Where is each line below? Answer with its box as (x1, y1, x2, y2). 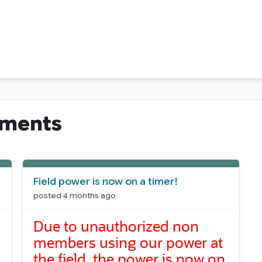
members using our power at (33, 232, 223, 251)
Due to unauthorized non (33, 216, 199, 235)
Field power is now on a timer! (33, 175, 179, 188)
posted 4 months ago (33, 190, 116, 201)
